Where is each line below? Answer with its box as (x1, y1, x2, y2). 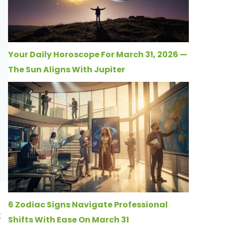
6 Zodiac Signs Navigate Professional (8, 199, 168, 211)
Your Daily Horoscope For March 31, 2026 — (8, 48, 187, 60)
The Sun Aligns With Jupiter (8, 63, 125, 75)
